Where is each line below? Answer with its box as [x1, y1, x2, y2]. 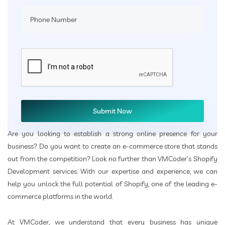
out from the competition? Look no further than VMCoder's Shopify [8, 154, 217, 164]
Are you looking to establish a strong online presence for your [8, 129, 217, 139]
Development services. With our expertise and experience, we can [8, 167, 217, 176]
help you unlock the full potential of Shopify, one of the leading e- [8, 179, 217, 189]
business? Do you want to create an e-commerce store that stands [8, 142, 217, 151]
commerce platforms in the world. [8, 192, 113, 201]
